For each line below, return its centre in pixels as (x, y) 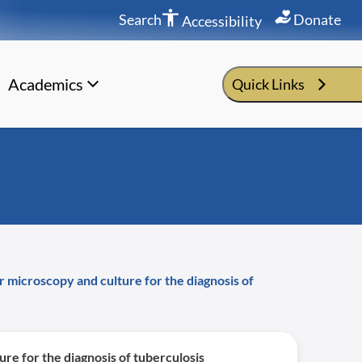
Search (140, 19)
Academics (45, 84)
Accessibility (221, 21)
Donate (316, 19)
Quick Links (268, 84)
